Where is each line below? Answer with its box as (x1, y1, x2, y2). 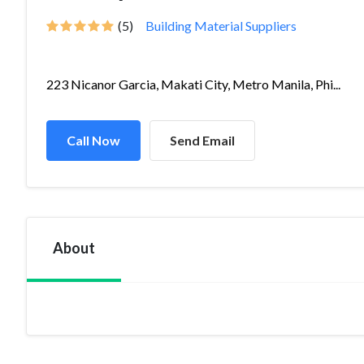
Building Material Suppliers (145, 18, 297, 33)
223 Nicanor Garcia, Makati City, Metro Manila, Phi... (46, 76, 340, 92)
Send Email (170, 132, 235, 148)
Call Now (67, 132, 120, 148)
